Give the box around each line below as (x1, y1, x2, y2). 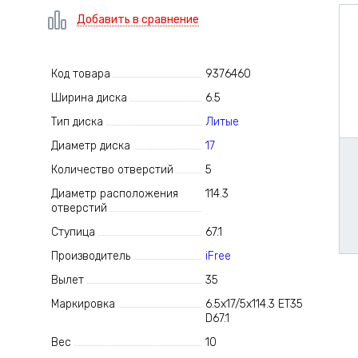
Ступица (50, 225, 95, 239)
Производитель (50, 249, 130, 263)
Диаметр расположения (50, 187, 178, 201)
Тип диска (50, 115, 103, 129)
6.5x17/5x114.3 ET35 (205, 297, 304, 311)
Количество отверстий (50, 163, 173, 177)
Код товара (50, 67, 110, 81)
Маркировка (50, 297, 115, 311)
